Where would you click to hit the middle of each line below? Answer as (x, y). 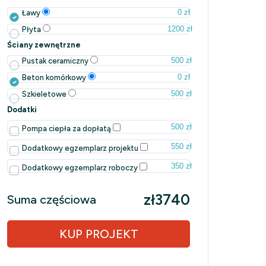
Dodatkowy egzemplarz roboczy (81, 167)
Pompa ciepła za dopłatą (67, 128)
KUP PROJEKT (99, 234)
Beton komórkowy (55, 77)
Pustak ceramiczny (56, 61)
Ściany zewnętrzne (44, 45)
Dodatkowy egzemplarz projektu (81, 148)
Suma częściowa (52, 199)
